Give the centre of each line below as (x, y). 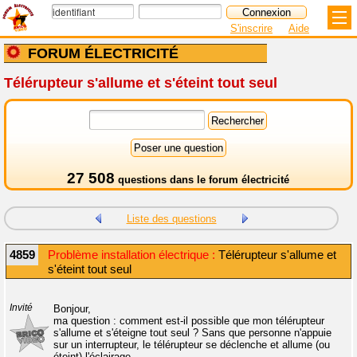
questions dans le (162, 180)
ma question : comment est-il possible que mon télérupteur (189, 321)
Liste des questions (171, 219)
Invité (21, 308)
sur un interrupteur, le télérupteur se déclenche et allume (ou (192, 345)
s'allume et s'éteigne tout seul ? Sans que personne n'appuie (192, 333)
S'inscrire (251, 28)
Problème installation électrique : (131, 255)
